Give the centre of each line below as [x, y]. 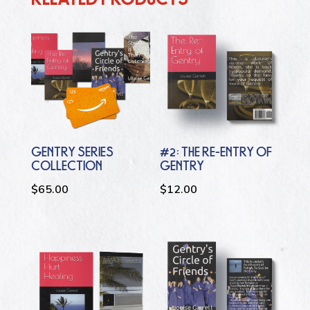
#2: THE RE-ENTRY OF [216, 153]
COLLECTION [66, 166]
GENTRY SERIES [72, 153]
